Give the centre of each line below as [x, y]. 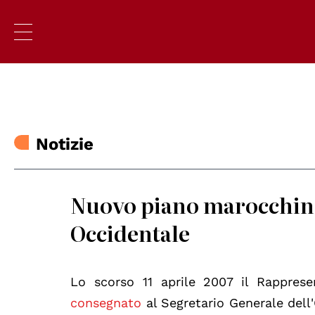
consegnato [106, 303]
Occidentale [130, 233]
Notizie [65, 144]
